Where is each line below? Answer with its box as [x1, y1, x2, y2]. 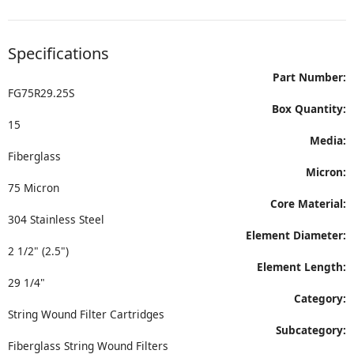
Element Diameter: [246, 228, 346, 243]
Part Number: [273, 70, 346, 85]
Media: [310, 133, 346, 148]
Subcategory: [276, 322, 346, 337]
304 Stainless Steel [8, 212, 104, 227]
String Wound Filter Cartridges [8, 307, 164, 322]
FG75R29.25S [8, 85, 74, 100]
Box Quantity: [272, 101, 346, 116]
